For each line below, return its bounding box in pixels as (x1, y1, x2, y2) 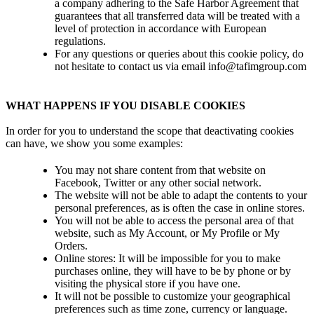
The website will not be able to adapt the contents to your (55, 189, 307, 201)
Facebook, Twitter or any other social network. (55, 176, 261, 189)
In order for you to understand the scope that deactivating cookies (6, 124, 294, 137)
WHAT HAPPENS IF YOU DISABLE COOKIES (6, 99, 245, 111)
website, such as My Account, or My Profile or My (55, 226, 280, 239)
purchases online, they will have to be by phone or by (55, 264, 291, 277)
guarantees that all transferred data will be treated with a (55, 9, 300, 22)
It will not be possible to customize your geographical (55, 289, 290, 302)
